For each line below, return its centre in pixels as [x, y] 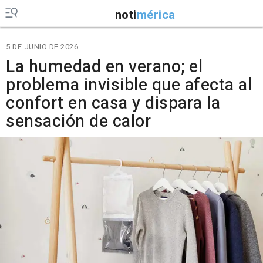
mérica [156, 15]
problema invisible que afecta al [129, 85]
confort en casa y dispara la [113, 103]
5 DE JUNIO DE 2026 [42, 47]
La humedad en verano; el [104, 67]
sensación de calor [78, 122]
